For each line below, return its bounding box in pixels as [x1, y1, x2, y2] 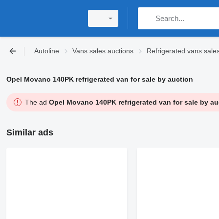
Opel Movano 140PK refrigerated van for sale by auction [6, 75, 193, 83]
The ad [24, 98, 49, 106]
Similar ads [6, 128, 53, 137]
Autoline [34, 47, 59, 55]
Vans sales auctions [72, 47, 133, 55]
